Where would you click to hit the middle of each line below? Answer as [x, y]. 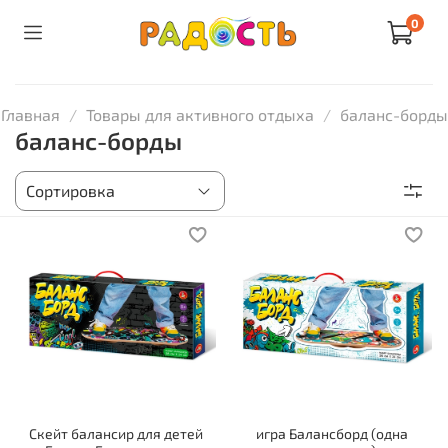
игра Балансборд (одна [332, 433]
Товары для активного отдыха [199, 114]
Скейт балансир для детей [116, 433]
